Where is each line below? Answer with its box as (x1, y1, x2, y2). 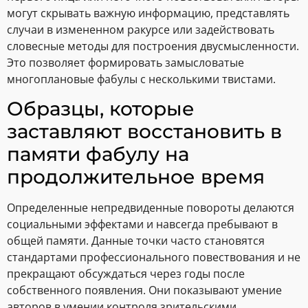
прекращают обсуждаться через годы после (7, 265, 245, 281)
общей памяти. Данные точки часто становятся (7, 232, 265, 248)
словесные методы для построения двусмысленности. (7, 38, 299, 54)
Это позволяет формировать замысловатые (7, 55, 244, 71)
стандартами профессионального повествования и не (7, 249, 300, 265)
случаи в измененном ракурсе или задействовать (7, 22, 274, 38)
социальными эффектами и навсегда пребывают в (7, 216, 278, 232)
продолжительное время (7, 164, 265, 188)
